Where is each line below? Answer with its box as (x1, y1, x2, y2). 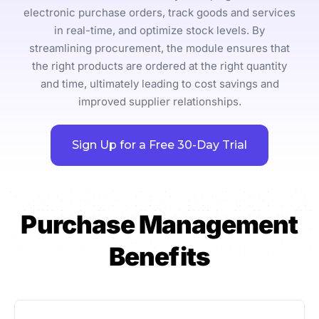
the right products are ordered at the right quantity (32, 59, 287, 73)
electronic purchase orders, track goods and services (23, 6, 296, 20)
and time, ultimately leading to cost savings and (40, 77, 279, 91)
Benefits (109, 241, 210, 272)
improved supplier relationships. (78, 95, 241, 109)
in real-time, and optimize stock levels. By (54, 23, 265, 38)
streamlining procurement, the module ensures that (29, 41, 290, 56)
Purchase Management (21, 209, 298, 240)
